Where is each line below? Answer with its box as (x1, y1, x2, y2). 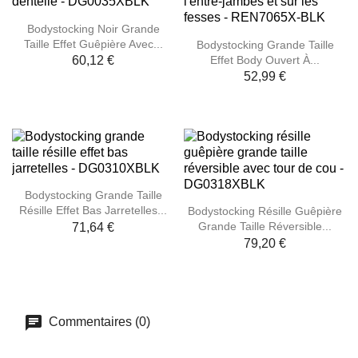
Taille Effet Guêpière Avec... (23, 37, 163, 50)
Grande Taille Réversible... (198, 220, 332, 233)
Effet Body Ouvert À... (210, 53, 320, 66)
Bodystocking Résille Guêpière (188, 205, 342, 218)
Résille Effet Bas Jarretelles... (19, 204, 167, 217)
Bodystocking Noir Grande (26, 22, 160, 35)
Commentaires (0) (46, 314, 150, 328)
